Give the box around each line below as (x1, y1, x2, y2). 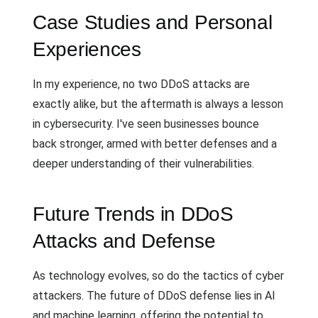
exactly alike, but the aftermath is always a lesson (33, 97, 283, 111)
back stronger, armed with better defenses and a (33, 137, 277, 150)
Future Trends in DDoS (33, 203, 234, 225)
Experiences (33, 38, 141, 60)
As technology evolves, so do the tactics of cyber (33, 269, 284, 283)
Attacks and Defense (33, 230, 216, 252)
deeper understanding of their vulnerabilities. (33, 157, 254, 170)
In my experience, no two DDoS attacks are (33, 77, 250, 91)
